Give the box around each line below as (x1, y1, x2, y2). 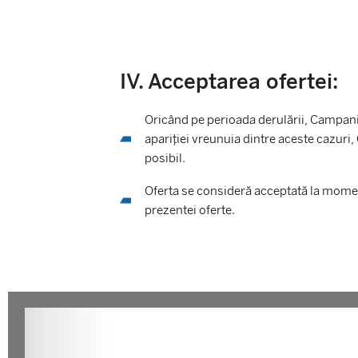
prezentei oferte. (144, 203, 235, 218)
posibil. (144, 151, 185, 166)
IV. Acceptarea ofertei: (120, 69, 338, 95)
